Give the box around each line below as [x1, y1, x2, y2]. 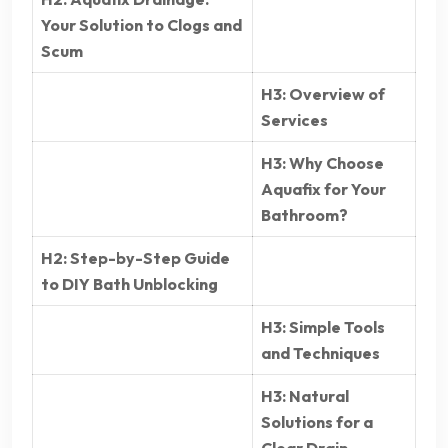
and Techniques [261, 343, 380, 364]
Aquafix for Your [261, 179, 386, 200]
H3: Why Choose [261, 153, 384, 174]
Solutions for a [261, 412, 373, 433]
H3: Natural [261, 386, 349, 407]
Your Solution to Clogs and [41, 15, 242, 36]
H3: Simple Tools [261, 317, 385, 338]
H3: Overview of [261, 84, 385, 105]
